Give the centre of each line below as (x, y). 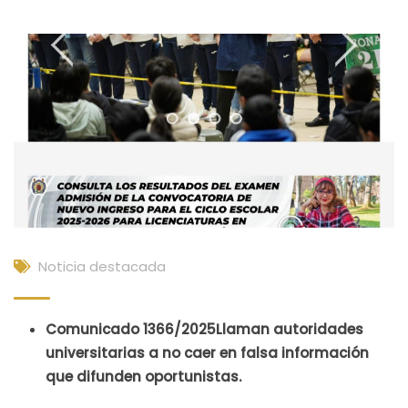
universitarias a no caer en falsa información (207, 352)
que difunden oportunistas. (143, 376)
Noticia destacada (102, 266)
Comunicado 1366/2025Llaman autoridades (204, 329)
